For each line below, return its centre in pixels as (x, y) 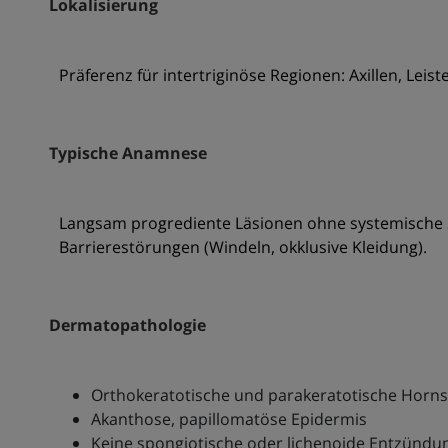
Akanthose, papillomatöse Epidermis (228, 419)
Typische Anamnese (127, 153)
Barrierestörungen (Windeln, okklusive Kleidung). (242, 247)
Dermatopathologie (127, 325)
